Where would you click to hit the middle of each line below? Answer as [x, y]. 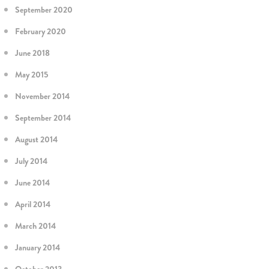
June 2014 [32, 183]
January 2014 [38, 247]
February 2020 [41, 31]
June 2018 [32, 53]
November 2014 [42, 96]
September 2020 [44, 10]
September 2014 [43, 118]
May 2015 [32, 74]
